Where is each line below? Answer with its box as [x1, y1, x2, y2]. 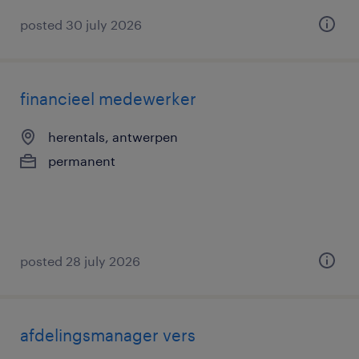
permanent [48, 153, 115, 168]
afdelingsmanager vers [20, 325, 196, 345]
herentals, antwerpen [48, 129, 178, 144]
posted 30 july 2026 [20, 17, 142, 32]
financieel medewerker [20, 89, 196, 108]
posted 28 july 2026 [20, 253, 140, 268]
